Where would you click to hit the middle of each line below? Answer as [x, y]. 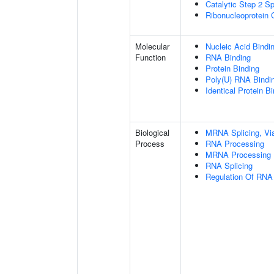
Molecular [152, 46]
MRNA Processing [238, 154]
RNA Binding [228, 57]
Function [150, 57]
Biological [152, 132]
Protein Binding [232, 68]
